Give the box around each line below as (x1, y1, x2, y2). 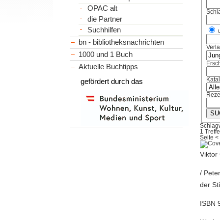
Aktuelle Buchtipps (79, 62, 138, 71)
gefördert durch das (81, 77, 143, 85)
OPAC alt (87, 4, 117, 12)
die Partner (87, 15, 122, 23)
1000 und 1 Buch (79, 50, 133, 58)
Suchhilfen (87, 26, 121, 34)
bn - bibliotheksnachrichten (79, 37, 165, 46)
